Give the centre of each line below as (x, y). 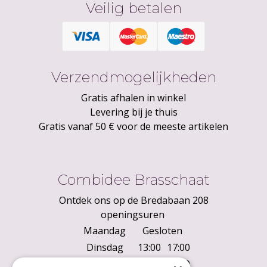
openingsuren (133, 214)
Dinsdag (105, 247)
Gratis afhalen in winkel (133, 97)
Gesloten (162, 230)
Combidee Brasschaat (133, 179)
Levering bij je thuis (133, 112)
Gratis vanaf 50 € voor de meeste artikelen (133, 126)
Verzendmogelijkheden (133, 77)
